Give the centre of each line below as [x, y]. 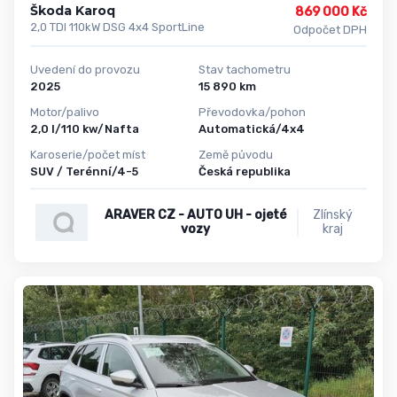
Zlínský [333, 215]
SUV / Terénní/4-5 [84, 171]
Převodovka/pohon [252, 113]
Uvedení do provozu [85, 70]
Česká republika [245, 171]
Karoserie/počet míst [88, 154]
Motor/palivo [65, 113]
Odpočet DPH [330, 30]
